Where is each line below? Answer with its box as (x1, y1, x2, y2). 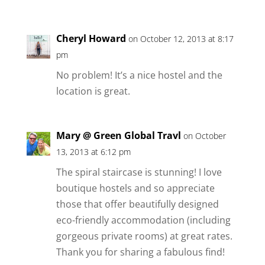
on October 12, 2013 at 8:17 (128, 33, 234, 44)
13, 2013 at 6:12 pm (56, 146, 131, 157)
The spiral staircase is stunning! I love (56, 165, 222, 179)
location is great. (56, 84, 130, 98)
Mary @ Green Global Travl (56, 128, 181, 142)
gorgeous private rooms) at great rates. (56, 229, 232, 243)
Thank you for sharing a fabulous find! (56, 245, 225, 258)
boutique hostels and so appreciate (56, 181, 215, 195)
